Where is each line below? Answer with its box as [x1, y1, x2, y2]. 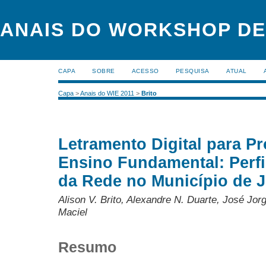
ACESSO [131, 68, 159, 74]
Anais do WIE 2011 [80, 90, 134, 97]
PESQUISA [175, 68, 210, 74]
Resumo [58, 238, 116, 255]
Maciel [58, 206, 87, 218]
